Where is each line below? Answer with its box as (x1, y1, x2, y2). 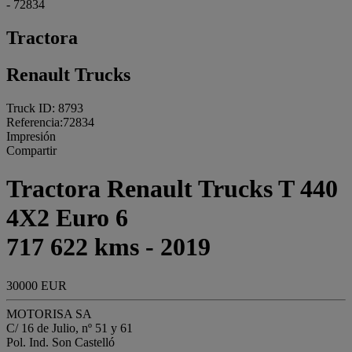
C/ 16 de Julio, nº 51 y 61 (6, 321, 133, 335)
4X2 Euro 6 (6, 203, 128, 233)
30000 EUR (6, 278, 67, 292)
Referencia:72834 (6, 115, 94, 129)
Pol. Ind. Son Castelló (6, 335, 115, 349)
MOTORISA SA (6, 306, 92, 321)
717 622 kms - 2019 (6, 233, 211, 262)
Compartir (6, 143, 57, 157)
